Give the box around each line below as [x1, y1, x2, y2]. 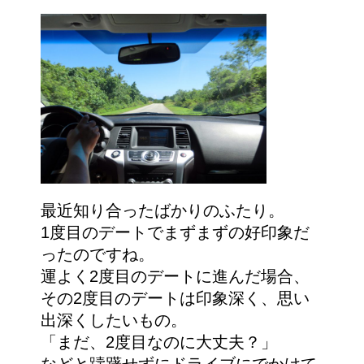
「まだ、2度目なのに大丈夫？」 [41, 332, 277, 351]
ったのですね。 [41, 245, 154, 263]
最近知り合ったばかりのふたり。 [41, 201, 284, 219]
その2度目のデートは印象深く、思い [41, 288, 310, 307]
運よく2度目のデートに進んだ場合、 [41, 266, 310, 285]
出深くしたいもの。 [41, 310, 187, 329]
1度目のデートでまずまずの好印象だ [41, 223, 310, 241]
